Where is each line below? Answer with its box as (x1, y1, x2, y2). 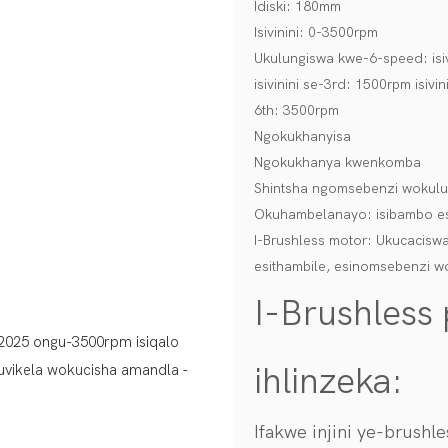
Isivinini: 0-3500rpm (254, 23, 378, 41)
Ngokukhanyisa (254, 127, 351, 145)
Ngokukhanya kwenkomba (254, 153, 421, 171)
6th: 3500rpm (254, 101, 339, 119)
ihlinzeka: (254, 360, 413, 402)
